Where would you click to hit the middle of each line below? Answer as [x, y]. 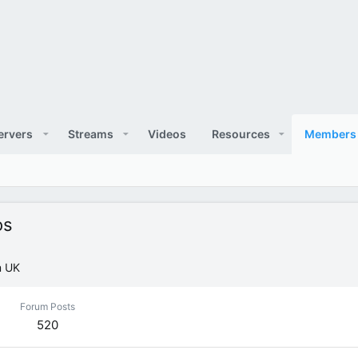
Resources [241, 133]
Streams [91, 133]
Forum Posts [48, 306]
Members [330, 133]
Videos [167, 133]
